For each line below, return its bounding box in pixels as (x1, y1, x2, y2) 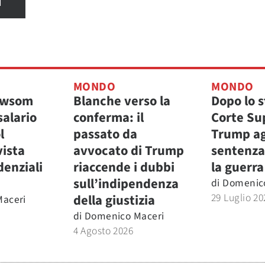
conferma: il (73, 108, 144, 127)
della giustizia (73, 190, 155, 210)
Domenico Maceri (84, 208, 164, 224)
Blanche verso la (73, 91, 170, 111)
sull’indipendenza (73, 174, 179, 193)
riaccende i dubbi (73, 157, 174, 177)
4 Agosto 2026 (73, 223, 134, 238)
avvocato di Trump (73, 141, 184, 160)
